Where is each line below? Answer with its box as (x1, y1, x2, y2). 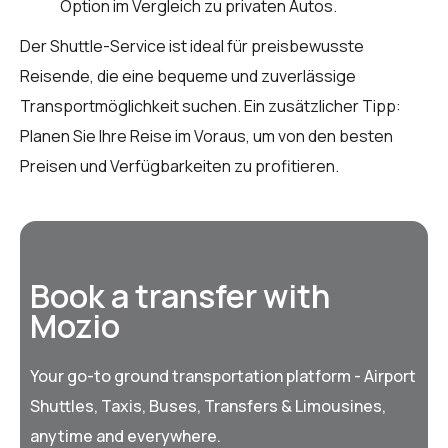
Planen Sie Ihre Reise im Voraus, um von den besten (20, 124, 393, 147)
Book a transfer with (30, 273, 330, 318)
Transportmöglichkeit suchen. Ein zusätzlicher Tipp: (20, 94, 401, 117)
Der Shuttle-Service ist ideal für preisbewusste (20, 34, 364, 57)
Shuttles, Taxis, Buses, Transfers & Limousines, (30, 394, 386, 417)
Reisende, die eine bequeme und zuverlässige (20, 64, 356, 87)
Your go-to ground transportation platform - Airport (30, 364, 416, 387)
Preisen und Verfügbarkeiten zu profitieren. (20, 154, 339, 177)
